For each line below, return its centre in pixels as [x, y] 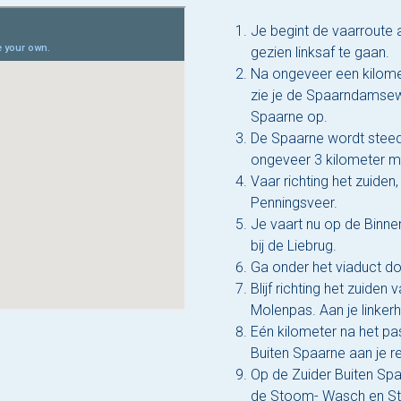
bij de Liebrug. [294, 246]
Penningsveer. [294, 203]
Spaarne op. [289, 117]
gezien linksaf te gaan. [320, 53]
